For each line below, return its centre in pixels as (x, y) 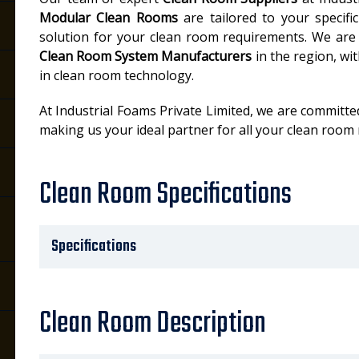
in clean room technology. (117, 75)
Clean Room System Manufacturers (146, 56)
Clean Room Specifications (165, 195)
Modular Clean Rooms (109, 18)
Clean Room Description (153, 324)
